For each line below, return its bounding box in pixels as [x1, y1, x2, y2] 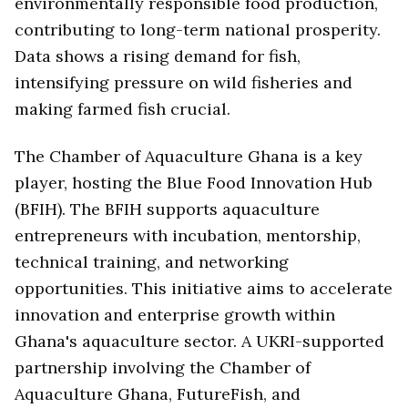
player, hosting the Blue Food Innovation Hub [15, 172, 372, 194]
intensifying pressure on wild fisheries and [15, 71, 352, 93]
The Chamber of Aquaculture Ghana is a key [15, 146, 362, 168]
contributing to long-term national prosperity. [15, 18, 381, 40]
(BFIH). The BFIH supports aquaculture [15, 199, 320, 220]
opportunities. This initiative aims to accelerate [15, 278, 393, 300]
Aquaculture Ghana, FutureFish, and [15, 383, 301, 405]
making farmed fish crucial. [15, 97, 230, 119]
